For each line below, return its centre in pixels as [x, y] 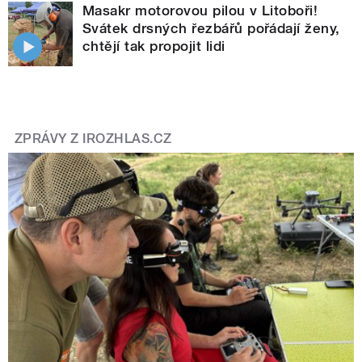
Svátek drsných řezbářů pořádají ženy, [211, 28]
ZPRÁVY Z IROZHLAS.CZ [93, 138]
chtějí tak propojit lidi [154, 46]
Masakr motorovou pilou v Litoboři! [200, 10]
